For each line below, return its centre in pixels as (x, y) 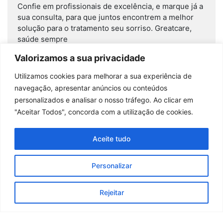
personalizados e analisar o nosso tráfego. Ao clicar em (104, 100)
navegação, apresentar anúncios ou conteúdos (91, 88)
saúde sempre (43, 39)
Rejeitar (111, 192)
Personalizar (111, 165)
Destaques (111, 94)
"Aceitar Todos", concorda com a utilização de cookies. (104, 111)
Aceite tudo (111, 138)
